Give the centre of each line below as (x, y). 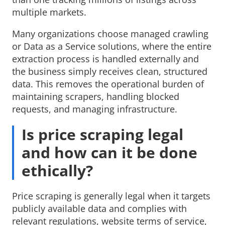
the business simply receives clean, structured (110, 71)
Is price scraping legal (103, 134)
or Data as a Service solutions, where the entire (112, 46)
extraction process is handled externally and (105, 59)
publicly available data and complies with (99, 208)
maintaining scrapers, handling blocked (96, 96)
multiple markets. (49, 12)
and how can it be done (110, 152)
